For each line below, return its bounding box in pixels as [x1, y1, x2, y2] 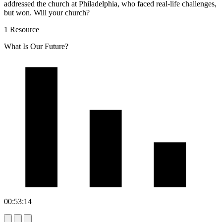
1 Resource [4, 25, 39, 34]
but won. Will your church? [4, 8, 90, 17]
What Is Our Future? [4, 42, 68, 51]
